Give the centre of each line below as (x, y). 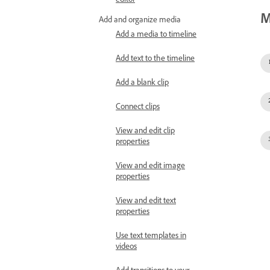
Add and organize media (140, 21)
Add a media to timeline (156, 36)
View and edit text (146, 202)
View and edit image (150, 167)
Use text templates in (151, 237)
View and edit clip (145, 132)
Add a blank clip (142, 84)
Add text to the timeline (155, 60)
